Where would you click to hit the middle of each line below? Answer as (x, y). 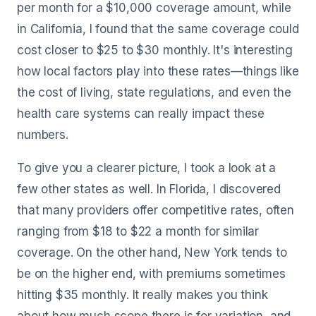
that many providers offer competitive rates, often (156, 210)
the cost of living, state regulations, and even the (154, 92)
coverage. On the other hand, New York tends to (152, 253)
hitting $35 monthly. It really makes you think (142, 295)
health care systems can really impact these (141, 114)
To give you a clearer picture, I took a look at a (147, 168)
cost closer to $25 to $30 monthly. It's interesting (155, 50)
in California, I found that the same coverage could (158, 29)
